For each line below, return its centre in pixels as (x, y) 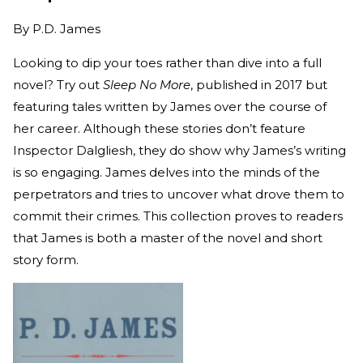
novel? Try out (58, 85)
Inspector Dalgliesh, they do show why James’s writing (179, 151)
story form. (47, 260)
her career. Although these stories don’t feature (159, 129)
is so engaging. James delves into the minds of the (167, 173)
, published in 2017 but (259, 85)
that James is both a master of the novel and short (168, 238)
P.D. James (66, 29)
